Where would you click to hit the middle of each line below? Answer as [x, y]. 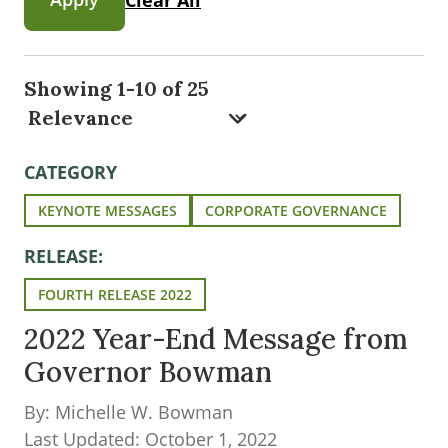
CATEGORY [70, 172]
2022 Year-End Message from [215, 339]
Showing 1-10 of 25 [116, 88]
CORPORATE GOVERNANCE [296, 210]
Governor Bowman [148, 372]
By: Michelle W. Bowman [128, 412]
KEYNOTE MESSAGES [107, 210]
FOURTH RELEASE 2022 [115, 294]
